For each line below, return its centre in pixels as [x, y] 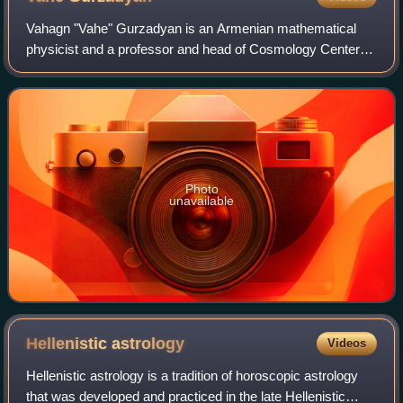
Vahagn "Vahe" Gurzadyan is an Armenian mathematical [192, 29]
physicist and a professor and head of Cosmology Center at [201, 49]
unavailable [201, 201]
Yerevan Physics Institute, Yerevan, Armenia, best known [195, 70]
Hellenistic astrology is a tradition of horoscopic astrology [193, 376]
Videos [346, 344]
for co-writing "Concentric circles [121, 91]
